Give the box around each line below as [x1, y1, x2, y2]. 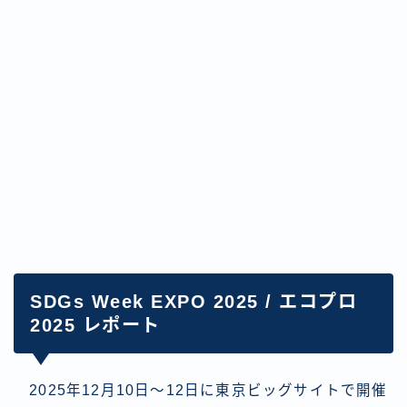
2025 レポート [30, 314, 161, 335]
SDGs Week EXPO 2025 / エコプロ [30, 291, 357, 312]
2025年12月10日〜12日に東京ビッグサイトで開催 [14, 382, 388, 398]
